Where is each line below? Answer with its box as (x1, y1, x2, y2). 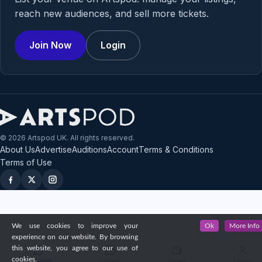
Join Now (29, 39, 71, 51)
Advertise (35, 144, 72, 154)
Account (107, 144, 139, 154)
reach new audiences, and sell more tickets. (15, 7, 209, 19)
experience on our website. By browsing (12, 233, 138, 240)
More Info (229, 222, 260, 229)
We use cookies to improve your (12, 222, 138, 229)
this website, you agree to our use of (12, 244, 138, 251)
